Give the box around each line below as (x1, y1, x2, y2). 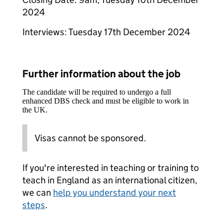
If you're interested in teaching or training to (22, 162, 199, 173)
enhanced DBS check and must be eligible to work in (22, 97, 189, 105)
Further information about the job (22, 67, 180, 80)
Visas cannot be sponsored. (35, 132, 146, 144)
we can (22, 187, 53, 198)
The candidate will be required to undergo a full (22, 88, 171, 96)
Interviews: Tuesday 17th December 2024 (22, 26, 190, 38)
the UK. (22, 106, 48, 114)
